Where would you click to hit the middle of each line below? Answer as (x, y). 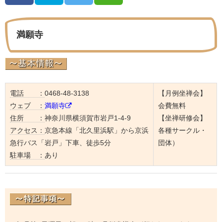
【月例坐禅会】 (182, 93)
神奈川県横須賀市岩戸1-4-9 (87, 118)
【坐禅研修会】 (182, 118)
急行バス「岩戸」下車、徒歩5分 (60, 143)
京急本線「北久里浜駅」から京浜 (96, 131)
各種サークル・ (182, 131)
